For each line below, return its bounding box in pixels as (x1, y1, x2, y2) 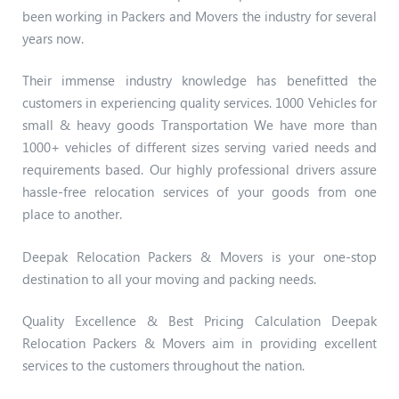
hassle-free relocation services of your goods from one (22, 183, 377, 201)
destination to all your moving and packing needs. (22, 269, 316, 288)
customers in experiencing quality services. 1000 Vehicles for (22, 94, 377, 112)
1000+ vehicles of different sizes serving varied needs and (22, 138, 377, 157)
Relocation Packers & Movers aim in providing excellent (22, 334, 377, 353)
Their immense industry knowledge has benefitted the (22, 71, 377, 90)
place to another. (22, 205, 122, 224)
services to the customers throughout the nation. (22, 356, 305, 375)
